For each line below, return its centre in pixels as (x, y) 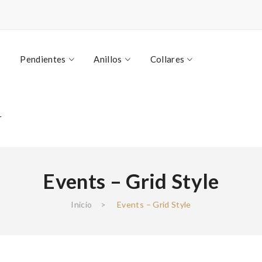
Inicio (82, 204)
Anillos (108, 59)
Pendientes (43, 59)
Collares (167, 59)
